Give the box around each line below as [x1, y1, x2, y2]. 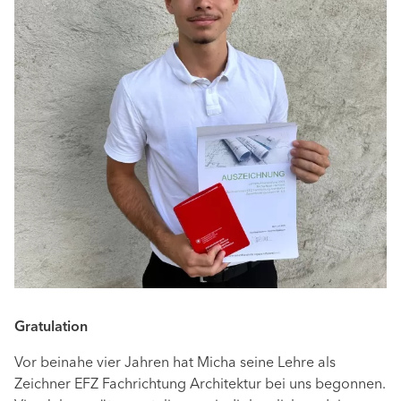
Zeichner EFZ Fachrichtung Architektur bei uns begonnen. [14, 378, 386, 393]
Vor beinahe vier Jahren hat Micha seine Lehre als [14, 356, 336, 371]
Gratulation [14, 320, 88, 336]
